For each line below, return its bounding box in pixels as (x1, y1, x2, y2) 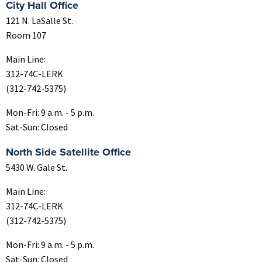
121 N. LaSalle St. (6, 14, 73, 26)
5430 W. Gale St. (6, 161, 67, 173)
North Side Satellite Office (6, 144, 131, 160)
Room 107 (6, 29, 46, 41)
